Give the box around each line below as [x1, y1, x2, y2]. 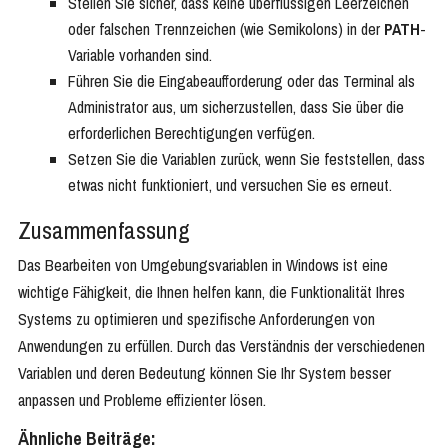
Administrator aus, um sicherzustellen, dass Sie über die [68, 96, 404, 119]
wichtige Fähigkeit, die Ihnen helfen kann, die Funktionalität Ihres [18, 281, 405, 304]
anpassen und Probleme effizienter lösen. [18, 389, 266, 412]
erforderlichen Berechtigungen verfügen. [68, 122, 315, 145]
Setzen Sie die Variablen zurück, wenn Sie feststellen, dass [68, 148, 425, 171]
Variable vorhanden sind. [68, 44, 212, 67]
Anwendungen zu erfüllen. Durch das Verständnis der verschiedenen [18, 335, 425, 358]
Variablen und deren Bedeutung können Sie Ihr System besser [18, 362, 391, 385]
